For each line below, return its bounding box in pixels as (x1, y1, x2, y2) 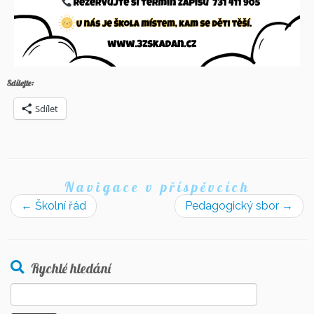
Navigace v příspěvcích (64, 179, 250, 196)
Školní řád (32, 199, 86, 213)
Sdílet (35, 102, 58, 116)
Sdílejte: (7, 78, 34, 89)
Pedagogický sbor (185, 199, 282, 213)
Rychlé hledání (31, 260, 111, 278)
